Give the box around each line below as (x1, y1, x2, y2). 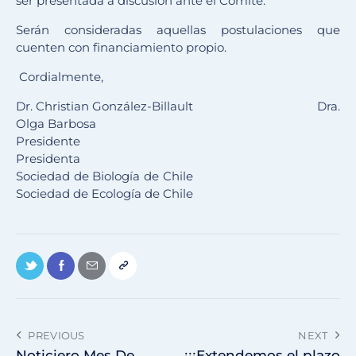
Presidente (16, 133, 340, 149)
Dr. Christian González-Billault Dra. (16, 99, 340, 114)
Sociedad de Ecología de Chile (16, 186, 193, 202)
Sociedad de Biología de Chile (16, 168, 340, 184)
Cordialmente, (16, 69, 103, 85)
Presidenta (16, 151, 80, 167)
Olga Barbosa (16, 116, 96, 132)
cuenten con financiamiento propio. (16, 40, 226, 56)
